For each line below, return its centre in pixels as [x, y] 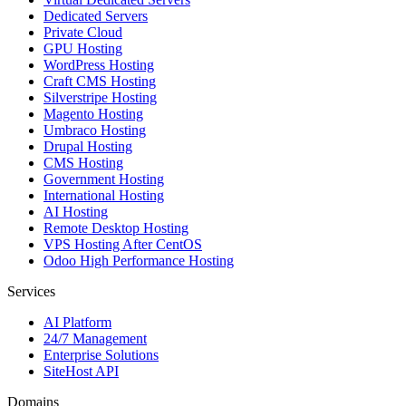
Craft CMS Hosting [100, 82]
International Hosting [104, 196]
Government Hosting [104, 179]
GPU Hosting [83, 49]
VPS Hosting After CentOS [123, 245]
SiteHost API [81, 372]
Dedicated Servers [96, 16]
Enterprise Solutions [101, 355]
